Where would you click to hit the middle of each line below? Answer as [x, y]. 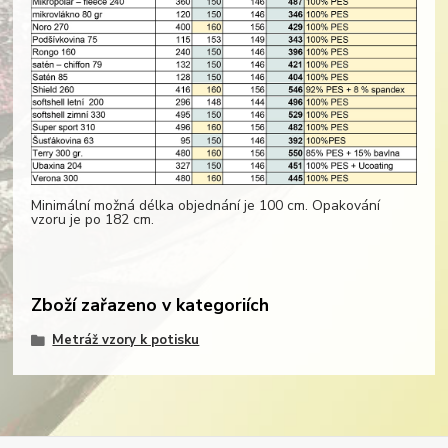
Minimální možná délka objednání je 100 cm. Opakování [205, 206]
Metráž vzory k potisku [126, 339]
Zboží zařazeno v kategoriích [149, 304]
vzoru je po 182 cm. [92, 220]
